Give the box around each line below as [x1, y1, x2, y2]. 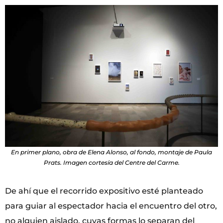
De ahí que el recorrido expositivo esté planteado [5, 186, 203, 196]
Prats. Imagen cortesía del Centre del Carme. [43, 158, 180, 166]
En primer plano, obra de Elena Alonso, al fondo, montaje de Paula [11, 148, 212, 156]
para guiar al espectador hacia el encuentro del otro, [5, 201, 217, 211]
